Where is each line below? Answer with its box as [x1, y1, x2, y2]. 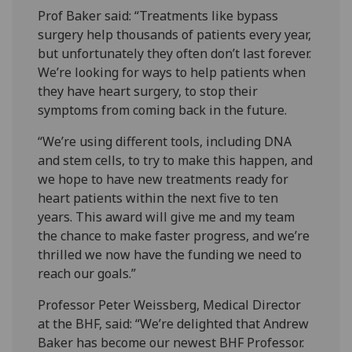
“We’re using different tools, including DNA [38, 132, 292, 150]
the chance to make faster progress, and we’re [38, 226, 310, 244]
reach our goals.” [38, 264, 137, 282]
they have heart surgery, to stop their [38, 82, 258, 100]
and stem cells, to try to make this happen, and [38, 151, 313, 169]
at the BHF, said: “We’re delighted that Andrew [38, 314, 310, 332]
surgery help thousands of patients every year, [38, 25, 312, 43]
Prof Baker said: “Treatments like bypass [38, 6, 279, 24]
